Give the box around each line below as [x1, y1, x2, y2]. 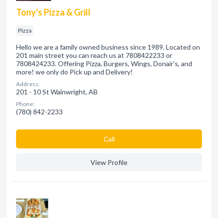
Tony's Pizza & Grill [16, 7, 91, 18]
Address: [16, 80, 40, 88]
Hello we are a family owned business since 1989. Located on [16, 43, 200, 51]
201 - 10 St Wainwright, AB [16, 88, 98, 96]
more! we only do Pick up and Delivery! [16, 68, 133, 76]
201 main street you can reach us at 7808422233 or [16, 51, 172, 59]
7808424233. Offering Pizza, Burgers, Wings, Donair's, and [16, 59, 192, 68]
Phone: [16, 100, 35, 108]
